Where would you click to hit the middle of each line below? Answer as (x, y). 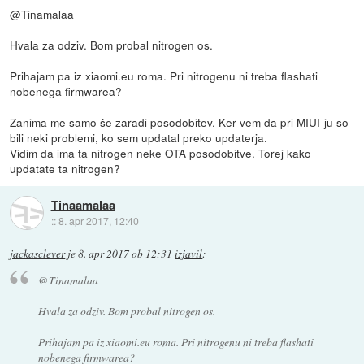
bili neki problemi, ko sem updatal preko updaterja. (139, 137)
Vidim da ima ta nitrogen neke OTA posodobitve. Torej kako (161, 152)
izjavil (189, 253)
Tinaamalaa (83, 205)
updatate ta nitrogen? (65, 168)
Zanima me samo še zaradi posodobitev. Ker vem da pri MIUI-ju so (180, 121)
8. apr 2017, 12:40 (98, 221)
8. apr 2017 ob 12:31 (126, 253)
